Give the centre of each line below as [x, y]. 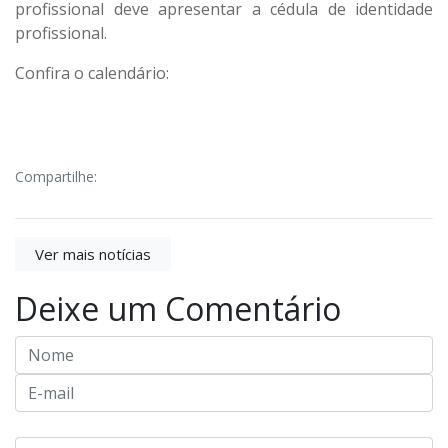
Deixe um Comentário [178, 309]
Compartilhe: [56, 176]
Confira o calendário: [92, 72]
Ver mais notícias [93, 254]
